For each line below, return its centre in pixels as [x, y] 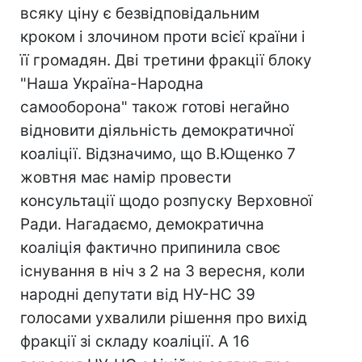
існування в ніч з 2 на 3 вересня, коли [162, 271]
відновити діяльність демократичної [157, 130]
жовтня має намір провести [126, 177]
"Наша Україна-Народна [112, 84]
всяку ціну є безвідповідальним [140, 13]
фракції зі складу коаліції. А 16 [135, 341]
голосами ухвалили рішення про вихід [164, 318]
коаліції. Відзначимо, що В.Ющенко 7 [158, 154]
